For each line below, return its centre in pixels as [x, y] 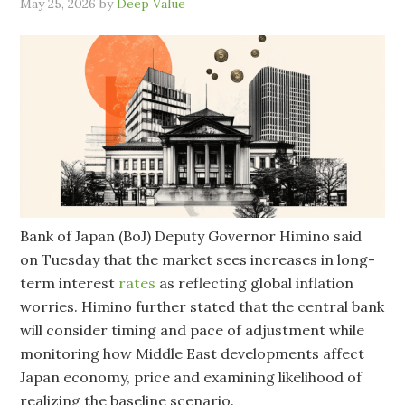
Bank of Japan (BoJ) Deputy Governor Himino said [191, 235]
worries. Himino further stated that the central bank [202, 306]
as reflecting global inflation [255, 283]
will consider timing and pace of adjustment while [193, 330]
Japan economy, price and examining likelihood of [191, 377]
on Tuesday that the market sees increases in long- [198, 259]
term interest [70, 283]
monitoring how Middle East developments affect [193, 353]
